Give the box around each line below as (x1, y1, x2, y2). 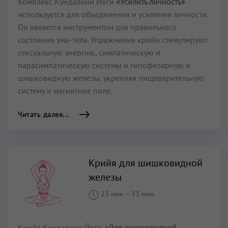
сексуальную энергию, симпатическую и (18, 47, 160, 58)
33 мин (131, 189, 155, 199)
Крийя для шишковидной (89, 156, 203, 170)
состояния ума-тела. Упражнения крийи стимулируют (18, 35, 208, 45)
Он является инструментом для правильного (18, 22, 177, 33)
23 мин (99, 189, 126, 199)
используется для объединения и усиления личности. (18, 9, 208, 20)
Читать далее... (18, 110, 69, 120)
